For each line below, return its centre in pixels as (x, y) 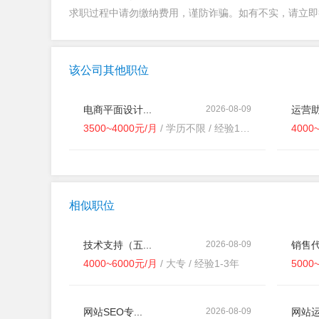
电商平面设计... (117, 110)
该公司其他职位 (109, 70)
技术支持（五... (117, 245)
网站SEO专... (113, 312)
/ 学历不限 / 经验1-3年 (199, 128)
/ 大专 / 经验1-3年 (198, 263)
